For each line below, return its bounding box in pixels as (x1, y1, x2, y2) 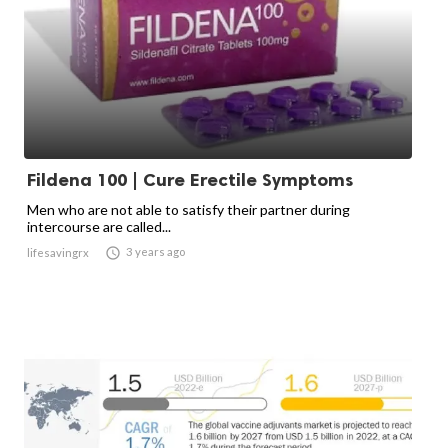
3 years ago (126, 245, 185, 259)
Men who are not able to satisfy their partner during (27, 201, 350, 219)
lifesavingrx (27, 246, 89, 260)
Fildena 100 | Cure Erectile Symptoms (27, 169, 353, 192)
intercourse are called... (27, 218, 171, 236)
